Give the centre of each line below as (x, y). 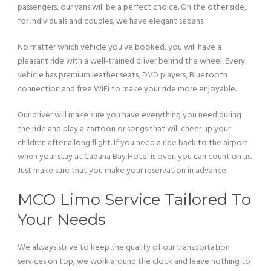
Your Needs (62, 219)
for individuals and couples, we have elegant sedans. (111, 21)
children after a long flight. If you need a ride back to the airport (133, 143)
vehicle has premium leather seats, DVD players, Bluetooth (122, 75)
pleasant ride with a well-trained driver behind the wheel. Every (131, 61)
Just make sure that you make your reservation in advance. (122, 171)
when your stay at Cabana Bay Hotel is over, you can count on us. (135, 157)
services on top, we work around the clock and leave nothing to (134, 261)
